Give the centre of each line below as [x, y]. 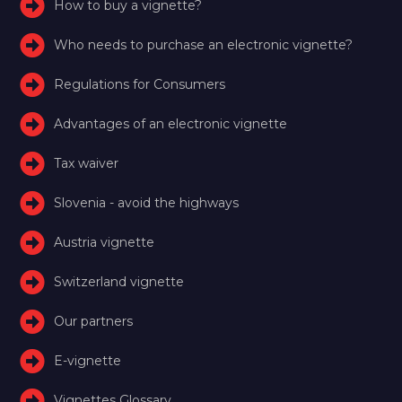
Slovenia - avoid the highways [147, 202]
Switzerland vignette [119, 281]
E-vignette [88, 360]
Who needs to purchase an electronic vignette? [204, 44]
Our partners [94, 321]
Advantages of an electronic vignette [171, 123]
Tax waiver [87, 163]
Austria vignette [105, 242]
